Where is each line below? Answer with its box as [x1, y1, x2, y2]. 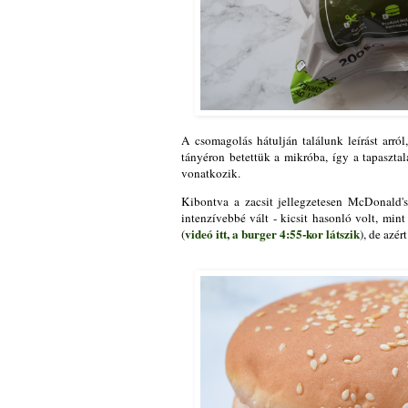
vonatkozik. [181, 164, 244, 181]
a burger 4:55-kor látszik [232, 224, 360, 243]
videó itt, [185, 224, 229, 243]
